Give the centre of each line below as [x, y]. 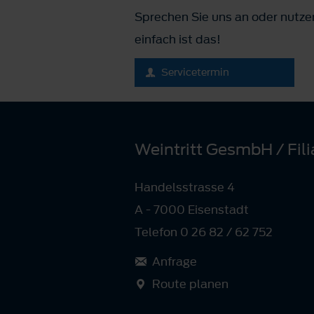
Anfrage [175, 261]
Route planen [190, 284]
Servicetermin [195, 73]
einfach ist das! [178, 39]
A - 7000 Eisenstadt [192, 210]
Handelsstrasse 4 [185, 187]
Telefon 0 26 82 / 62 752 [204, 232]
